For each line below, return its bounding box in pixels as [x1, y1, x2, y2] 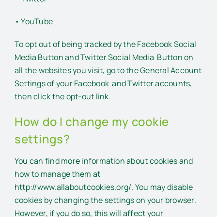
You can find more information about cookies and [15, 155, 193, 167]
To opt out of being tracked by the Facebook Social [15, 38, 196, 49]
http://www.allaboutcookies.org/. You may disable [15, 182, 193, 193]
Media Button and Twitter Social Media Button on [15, 51, 194, 62]
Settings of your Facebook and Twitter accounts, [15, 77, 192, 89]
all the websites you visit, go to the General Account [15, 64, 202, 76]
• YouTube [15, 15, 53, 27]
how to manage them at [15, 169, 101, 180]
